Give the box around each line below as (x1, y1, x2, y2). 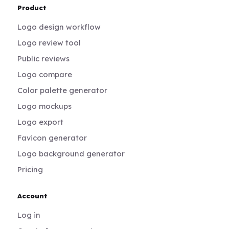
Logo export (17, 117, 64, 127)
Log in (17, 210, 41, 220)
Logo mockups (17, 101, 72, 111)
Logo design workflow (17, 21, 101, 32)
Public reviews (17, 53, 70, 63)
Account (17, 191, 48, 200)
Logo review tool (17, 37, 81, 48)
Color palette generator (17, 85, 108, 95)
